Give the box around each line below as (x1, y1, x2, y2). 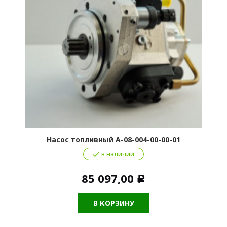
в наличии (101, 149, 134, 158)
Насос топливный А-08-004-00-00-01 (47, 135, 180, 144)
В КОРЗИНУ (93, 198, 134, 208)
